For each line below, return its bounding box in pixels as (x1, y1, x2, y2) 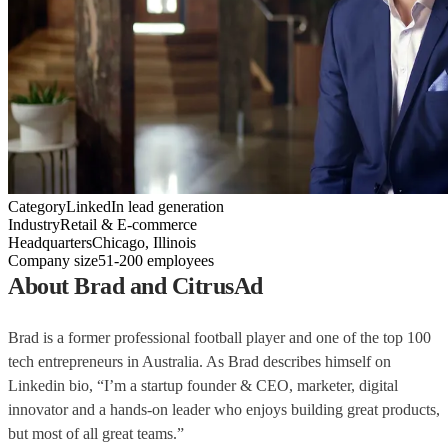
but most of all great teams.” (8, 424, 192, 442)
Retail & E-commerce (60, 215, 197, 233)
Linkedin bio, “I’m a (8, 376, 141, 394)
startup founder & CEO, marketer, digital (141, 376, 398, 394)
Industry (8, 215, 60, 233)
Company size (8, 251, 98, 269)
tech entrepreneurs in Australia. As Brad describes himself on (8, 352, 391, 370)
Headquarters (8, 233, 92, 251)
